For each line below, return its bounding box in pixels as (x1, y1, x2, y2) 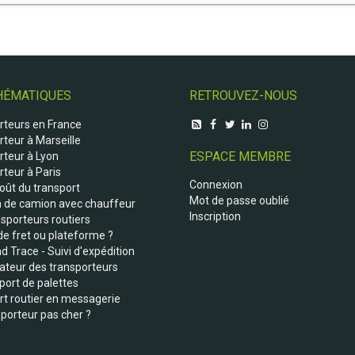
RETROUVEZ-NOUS (189, 88, 297, 104)
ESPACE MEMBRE (189, 148, 291, 164)
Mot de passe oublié (189, 194, 289, 208)
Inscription (189, 210, 241, 223)
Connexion (189, 178, 242, 192)
